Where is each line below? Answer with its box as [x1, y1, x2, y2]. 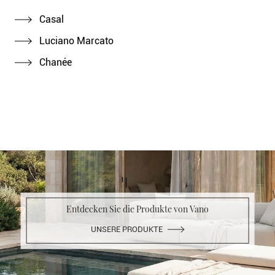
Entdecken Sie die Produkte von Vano [66, 203, 209, 215]
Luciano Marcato [36, 34, 114, 47]
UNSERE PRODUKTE [90, 224, 163, 234]
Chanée [36, 56, 72, 68]
